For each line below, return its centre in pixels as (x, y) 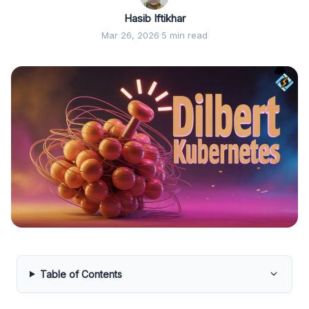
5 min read (185, 35)
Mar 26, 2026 (130, 35)
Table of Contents (81, 274)
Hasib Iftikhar (154, 18)
